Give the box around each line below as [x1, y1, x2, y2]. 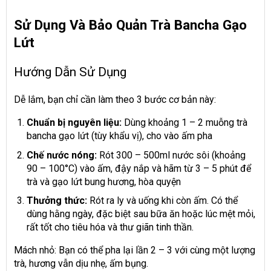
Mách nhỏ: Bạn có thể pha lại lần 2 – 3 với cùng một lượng [14, 244, 255, 256]
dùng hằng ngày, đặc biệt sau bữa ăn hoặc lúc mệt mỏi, [26, 208, 255, 220]
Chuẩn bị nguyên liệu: [26, 117, 122, 129]
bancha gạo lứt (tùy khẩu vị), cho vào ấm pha [26, 130, 212, 142]
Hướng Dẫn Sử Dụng [14, 65, 126, 80]
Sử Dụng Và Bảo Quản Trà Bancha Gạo [14, 17, 247, 33]
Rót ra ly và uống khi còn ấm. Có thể [87, 195, 238, 207]
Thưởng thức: [26, 195, 87, 207]
